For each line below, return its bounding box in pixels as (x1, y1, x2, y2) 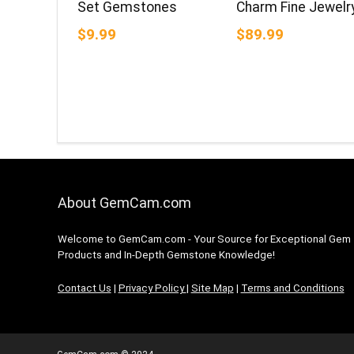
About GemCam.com (57, 194, 191, 212)
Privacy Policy (118, 282, 186, 295)
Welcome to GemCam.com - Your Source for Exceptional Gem (57, 233, 351, 246)
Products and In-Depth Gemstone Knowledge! (57, 249, 275, 262)
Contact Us (57, 282, 111, 295)
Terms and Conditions (240, 282, 345, 295)
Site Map (190, 282, 234, 295)
